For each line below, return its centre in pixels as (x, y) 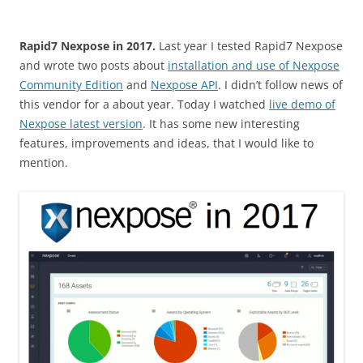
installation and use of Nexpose (254, 66)
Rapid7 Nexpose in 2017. (88, 46)
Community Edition (71, 85)
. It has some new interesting (221, 124)
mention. (44, 163)
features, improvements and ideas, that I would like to (167, 143)
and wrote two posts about (94, 66)
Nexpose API (184, 85)
